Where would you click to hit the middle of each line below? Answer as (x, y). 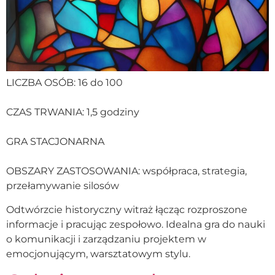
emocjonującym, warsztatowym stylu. (98, 254)
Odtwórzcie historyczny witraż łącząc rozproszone (127, 209)
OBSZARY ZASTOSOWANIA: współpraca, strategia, (126, 171)
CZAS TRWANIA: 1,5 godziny (73, 112)
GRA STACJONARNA (55, 142)
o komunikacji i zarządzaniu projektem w (106, 239)
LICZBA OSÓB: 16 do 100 (64, 83)
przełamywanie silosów (63, 186)
